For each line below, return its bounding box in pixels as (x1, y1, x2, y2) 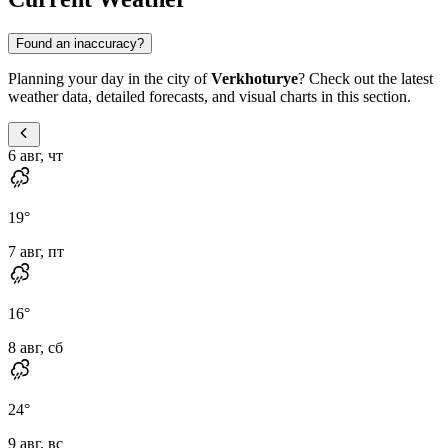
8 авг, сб (8, 338, 63, 356)
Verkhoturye (211, 69, 298, 87)
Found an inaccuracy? (16, 35, 144, 51)
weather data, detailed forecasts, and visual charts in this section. (8, 87, 411, 105)
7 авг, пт (8, 242, 64, 260)
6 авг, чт (8, 146, 63, 164)
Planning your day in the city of (8, 69, 211, 87)
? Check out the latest (298, 69, 433, 87)
